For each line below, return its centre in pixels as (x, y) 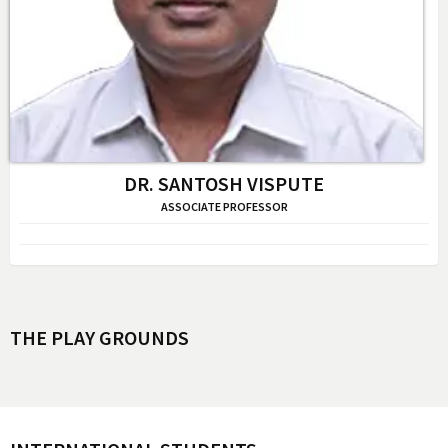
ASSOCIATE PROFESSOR (224, 206)
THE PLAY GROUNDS (99, 337)
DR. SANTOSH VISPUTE (224, 183)
